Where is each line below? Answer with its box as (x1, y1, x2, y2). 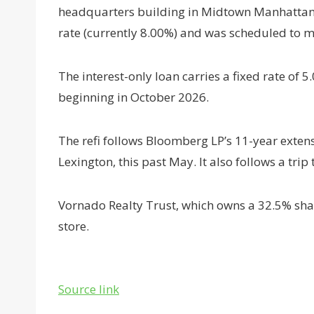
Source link (58, 281, 119, 298)
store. (58, 218, 89, 235)
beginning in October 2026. (58, 89, 209, 106)
